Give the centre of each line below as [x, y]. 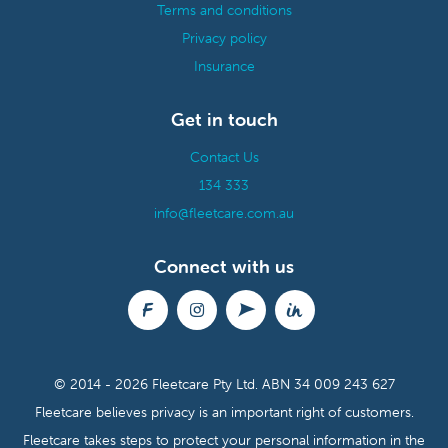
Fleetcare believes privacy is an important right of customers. [224, 412]
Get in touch [224, 120]
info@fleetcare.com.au [224, 213]
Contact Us [224, 157]
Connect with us [224, 267]
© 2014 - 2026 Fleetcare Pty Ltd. [157, 384]
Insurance [224, 66]
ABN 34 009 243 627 [328, 384]
